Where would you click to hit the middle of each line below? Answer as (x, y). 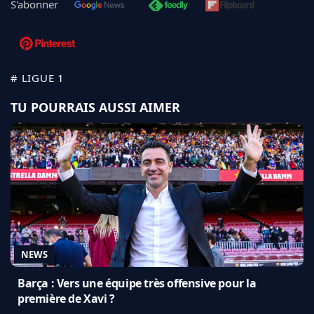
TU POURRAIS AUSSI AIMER (95, 108)
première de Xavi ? (66, 299)
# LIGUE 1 (37, 78)
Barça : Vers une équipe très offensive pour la (137, 284)
